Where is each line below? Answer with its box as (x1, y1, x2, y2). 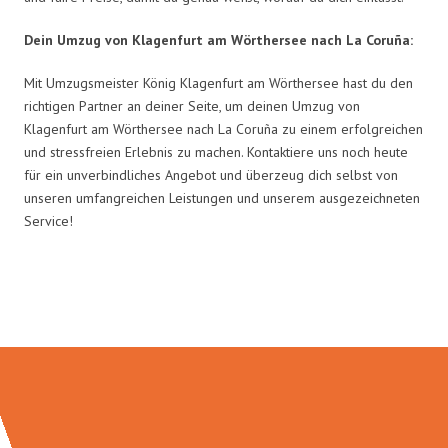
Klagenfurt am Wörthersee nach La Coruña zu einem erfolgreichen (24, 119, 423, 138)
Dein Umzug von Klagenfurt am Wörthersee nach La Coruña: (24, 30, 413, 49)
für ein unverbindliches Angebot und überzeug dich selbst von (24, 165, 398, 184)
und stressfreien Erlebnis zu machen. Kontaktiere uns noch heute (24, 142, 408, 161)
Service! (24, 211, 73, 230)
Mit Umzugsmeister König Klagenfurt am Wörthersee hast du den (24, 73, 413, 92)
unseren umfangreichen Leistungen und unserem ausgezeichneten (24, 188, 420, 207)
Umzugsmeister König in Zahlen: (34, 285, 414, 324)
